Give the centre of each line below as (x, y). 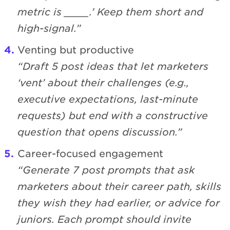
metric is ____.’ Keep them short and (110, 12)
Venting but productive (76, 50)
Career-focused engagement (90, 154)
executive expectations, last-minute (108, 100)
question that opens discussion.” (100, 132)
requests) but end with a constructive (113, 116)
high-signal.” (49, 29)
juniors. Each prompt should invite (104, 220)
